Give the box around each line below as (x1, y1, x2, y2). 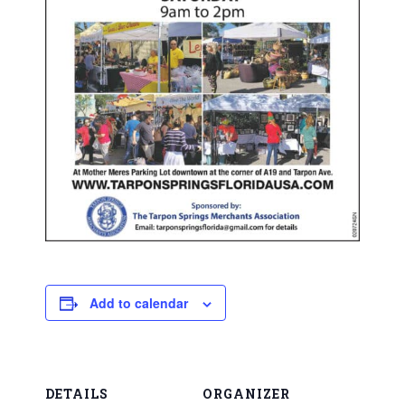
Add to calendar (89, 294, 188, 313)
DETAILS (45, 385, 108, 403)
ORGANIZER (202, 385, 290, 403)
